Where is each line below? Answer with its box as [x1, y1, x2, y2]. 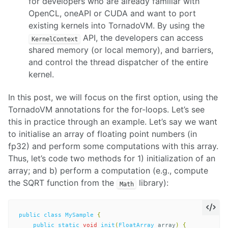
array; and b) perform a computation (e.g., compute [8, 165, 208, 176]
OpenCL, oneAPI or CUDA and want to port [28, 8, 196, 19]
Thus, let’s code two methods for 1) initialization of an [8, 153, 215, 164]
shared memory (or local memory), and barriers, [28, 45, 213, 55]
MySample [65, 211, 94, 218]
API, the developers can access [80, 33, 204, 43]
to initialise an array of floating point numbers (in [8, 129, 197, 139]
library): [136, 178, 169, 188]
